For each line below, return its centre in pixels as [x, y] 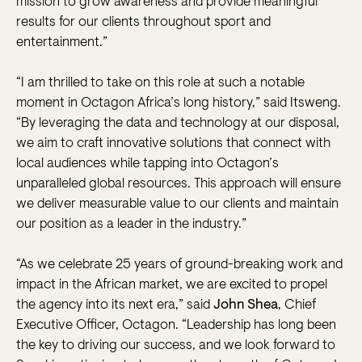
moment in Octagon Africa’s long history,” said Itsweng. [179, 103]
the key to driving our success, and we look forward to [176, 346]
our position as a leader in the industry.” [131, 225]
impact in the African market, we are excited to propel [172, 285]
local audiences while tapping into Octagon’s [147, 164]
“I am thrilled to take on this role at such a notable [160, 83]
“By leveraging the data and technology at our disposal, [178, 124]
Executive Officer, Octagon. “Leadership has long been [176, 326]
